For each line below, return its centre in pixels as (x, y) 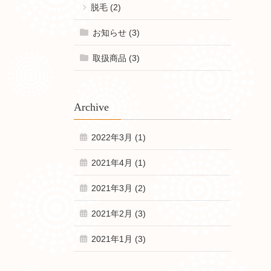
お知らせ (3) (116, 32)
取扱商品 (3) (116, 58)
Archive (91, 107)
